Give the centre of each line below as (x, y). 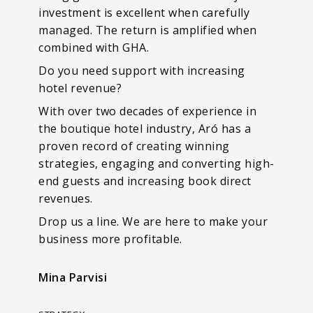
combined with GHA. (94, 47)
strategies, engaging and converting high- (156, 163)
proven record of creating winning (134, 146)
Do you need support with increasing (142, 70)
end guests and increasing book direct (145, 181)
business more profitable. (110, 239)
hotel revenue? (80, 88)
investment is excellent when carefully (144, 12)
